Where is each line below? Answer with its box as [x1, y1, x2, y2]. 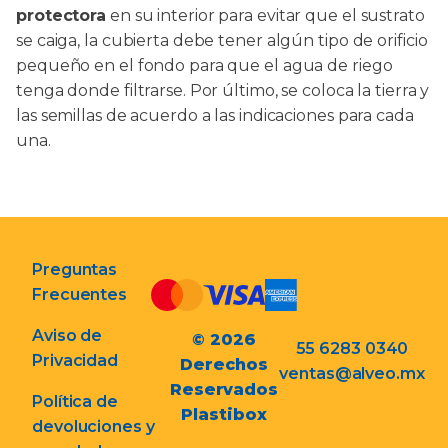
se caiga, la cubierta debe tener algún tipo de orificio [16, 31, 428, 51]
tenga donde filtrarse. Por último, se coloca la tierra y [16, 81, 430, 101]
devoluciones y [32, 417, 155, 437]
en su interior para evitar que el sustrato [106, 6, 425, 26]
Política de [32, 392, 118, 412]
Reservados [169, 379, 278, 399]
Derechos [180, 354, 268, 374]
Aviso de [32, 326, 103, 346]
